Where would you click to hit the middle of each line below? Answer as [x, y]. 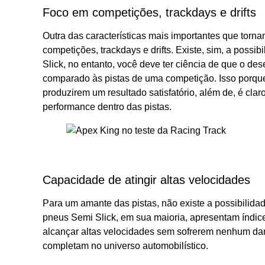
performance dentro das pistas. [107, 106]
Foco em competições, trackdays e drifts [151, 12]
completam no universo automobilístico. [127, 245]
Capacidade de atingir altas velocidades [148, 180]
